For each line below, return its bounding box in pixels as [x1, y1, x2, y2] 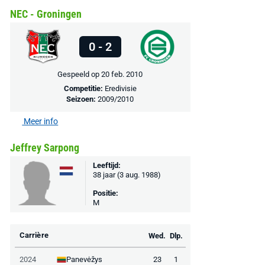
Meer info [22, 117, 59, 126]
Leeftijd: [92, 161, 121, 170]
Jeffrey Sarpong [9, 141, 79, 154]
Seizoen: [66, 94, 98, 104]
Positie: [92, 189, 118, 198]
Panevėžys [66, 254, 102, 264]
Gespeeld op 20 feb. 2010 [57, 69, 143, 79]
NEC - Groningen [9, 8, 82, 20]
